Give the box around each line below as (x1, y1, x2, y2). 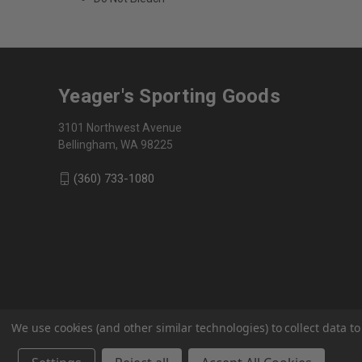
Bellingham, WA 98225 (58, 137, 173, 151)
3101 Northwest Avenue (58, 120, 182, 134)
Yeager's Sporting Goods (58, 84, 280, 107)
